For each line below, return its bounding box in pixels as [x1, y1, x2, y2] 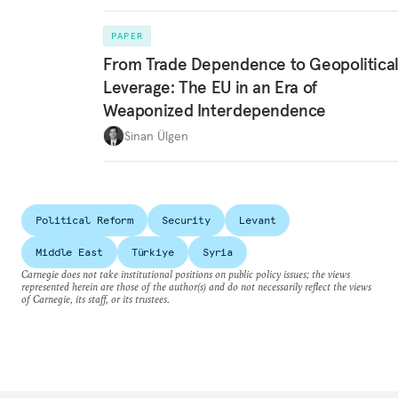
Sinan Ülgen [124, 127, 188, 144]
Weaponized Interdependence [103, 99, 327, 122]
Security [162, 213, 211, 227]
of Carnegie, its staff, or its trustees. [21, 292, 170, 306]
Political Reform [36, 213, 134, 227]
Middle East [36, 245, 103, 259]
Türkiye [131, 245, 174, 259]
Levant [239, 213, 276, 227]
